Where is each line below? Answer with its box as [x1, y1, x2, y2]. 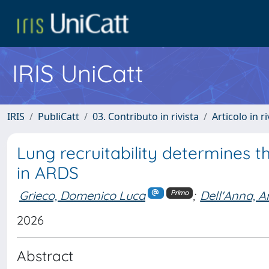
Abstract [17, 247, 73, 265]
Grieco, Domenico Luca [19, 187, 145, 203]
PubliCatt [38, 110, 79, 123]
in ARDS [17, 162, 79, 183]
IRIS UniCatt [12, 58, 144, 88]
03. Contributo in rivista [92, 110, 199, 123]
